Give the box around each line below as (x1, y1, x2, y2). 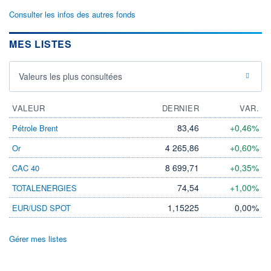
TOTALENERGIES (12, 181, 77, 194)
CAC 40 (12, 162, 39, 174)
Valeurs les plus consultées (19, 70, 122, 82)
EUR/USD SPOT (12, 201, 71, 214)
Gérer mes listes (9, 232, 67, 244)
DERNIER (162, 102, 199, 114)
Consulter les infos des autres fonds (9, 8, 135, 20)
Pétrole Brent (12, 122, 58, 134)
